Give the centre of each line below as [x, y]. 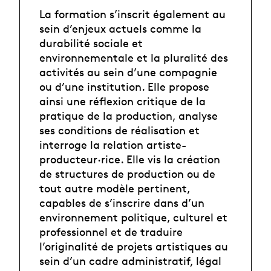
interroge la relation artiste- [113, 145]
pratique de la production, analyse [129, 116]
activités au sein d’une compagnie [128, 72]
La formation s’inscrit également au [132, 14]
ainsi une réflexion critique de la [122, 101]
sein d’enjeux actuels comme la [120, 29]
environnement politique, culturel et [133, 217]
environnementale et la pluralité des [134, 58]
